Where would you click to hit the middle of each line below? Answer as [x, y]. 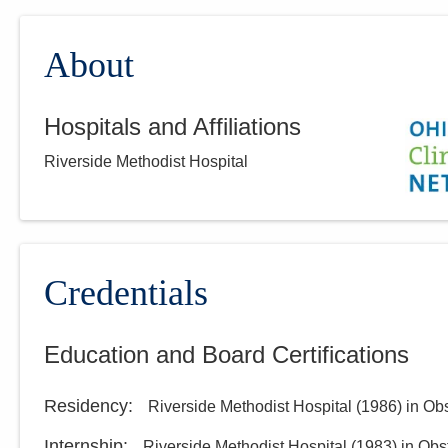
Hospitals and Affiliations [172, 127]
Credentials [126, 292]
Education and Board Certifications [226, 354]
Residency [86, 405]
